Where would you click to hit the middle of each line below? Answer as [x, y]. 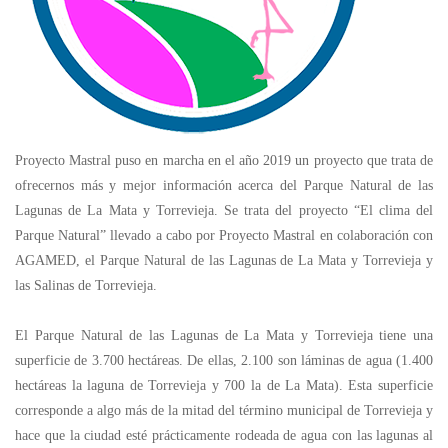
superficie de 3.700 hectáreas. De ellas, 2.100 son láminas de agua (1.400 [224, 360]
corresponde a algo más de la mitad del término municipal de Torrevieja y [224, 410]
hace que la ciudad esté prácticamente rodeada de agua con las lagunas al [224, 435]
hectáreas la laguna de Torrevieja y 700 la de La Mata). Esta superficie [224, 385]
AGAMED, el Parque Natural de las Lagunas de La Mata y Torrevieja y [224, 260]
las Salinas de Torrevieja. [86, 285]
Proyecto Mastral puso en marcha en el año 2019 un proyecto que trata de [224, 160]
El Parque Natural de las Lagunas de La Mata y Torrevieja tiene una [224, 335]
